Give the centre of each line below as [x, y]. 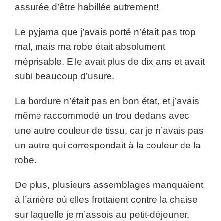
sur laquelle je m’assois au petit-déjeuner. [102, 214]
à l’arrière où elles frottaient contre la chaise [106, 200]
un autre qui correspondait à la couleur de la [108, 145]
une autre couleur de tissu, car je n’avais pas [109, 130]
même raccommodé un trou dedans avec [102, 116]
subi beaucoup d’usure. [65, 76]
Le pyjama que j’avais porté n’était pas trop [105, 32]
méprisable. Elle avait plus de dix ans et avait [110, 61]
